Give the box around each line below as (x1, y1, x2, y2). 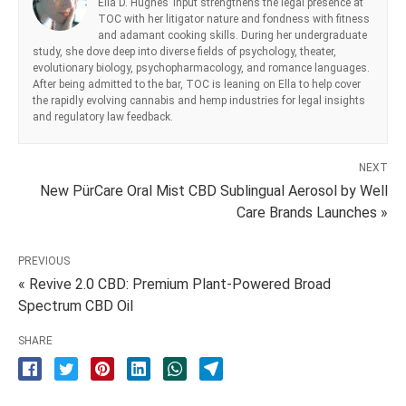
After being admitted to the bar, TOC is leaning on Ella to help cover (33, 78, 361, 92)
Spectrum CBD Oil (18, 297, 133, 315)
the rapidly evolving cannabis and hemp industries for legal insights (33, 94, 365, 108)
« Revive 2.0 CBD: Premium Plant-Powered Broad (18, 275, 331, 294)
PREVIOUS (18, 255, 70, 268)
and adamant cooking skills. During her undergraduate (98, 29, 367, 43)
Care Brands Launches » (237, 204, 388, 222)
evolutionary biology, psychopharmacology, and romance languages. (33, 62, 370, 75)
